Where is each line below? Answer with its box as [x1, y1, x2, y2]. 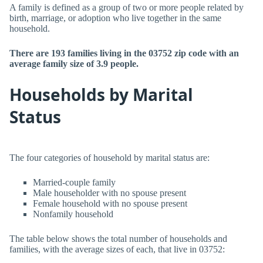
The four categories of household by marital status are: [9, 153, 210, 163]
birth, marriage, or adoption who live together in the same [9, 13, 221, 23]
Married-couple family [33, 177, 116, 187]
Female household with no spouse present [33, 198, 187, 208]
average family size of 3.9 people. [9, 59, 139, 69]
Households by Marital [9, 83, 193, 106]
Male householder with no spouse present [33, 188, 186, 198]
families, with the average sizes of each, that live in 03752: [9, 244, 225, 254]
